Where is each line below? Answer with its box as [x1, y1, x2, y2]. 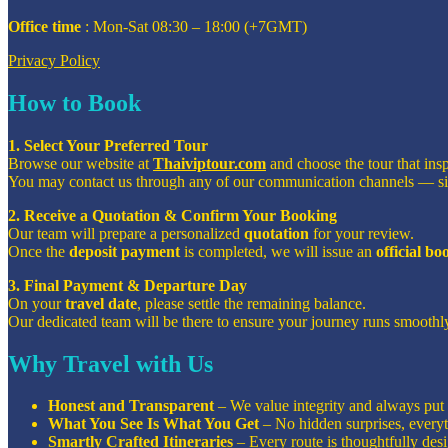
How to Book [8, 89, 141, 116]
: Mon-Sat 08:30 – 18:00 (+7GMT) [81, 17, 307, 35]
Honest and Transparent [48, 397, 214, 415]
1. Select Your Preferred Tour [8, 136, 208, 154]
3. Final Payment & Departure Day [8, 276, 247, 294]
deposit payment [69, 242, 180, 260]
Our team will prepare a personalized [8, 224, 244, 242]
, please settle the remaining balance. [137, 294, 366, 312]
